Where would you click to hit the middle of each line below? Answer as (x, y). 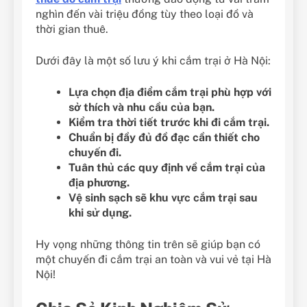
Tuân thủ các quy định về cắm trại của (167, 167)
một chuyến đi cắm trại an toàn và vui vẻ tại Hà (153, 259)
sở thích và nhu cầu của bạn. (142, 107)
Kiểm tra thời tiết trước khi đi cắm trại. (169, 122)
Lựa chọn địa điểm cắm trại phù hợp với (170, 92)
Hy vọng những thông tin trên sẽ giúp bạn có (148, 244)
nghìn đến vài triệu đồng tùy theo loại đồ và (145, 14)
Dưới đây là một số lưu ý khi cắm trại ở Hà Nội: (153, 60)
